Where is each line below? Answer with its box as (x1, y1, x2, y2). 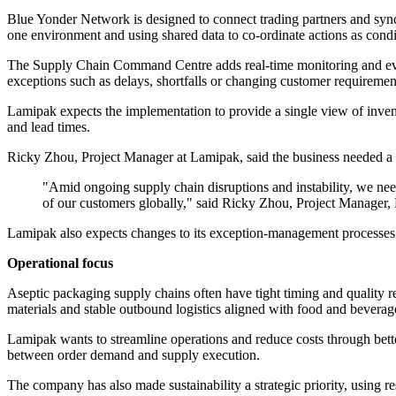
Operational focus (7, 255, 113, 271)
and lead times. (7, 119, 90, 135)
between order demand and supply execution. (7, 347, 260, 363)
